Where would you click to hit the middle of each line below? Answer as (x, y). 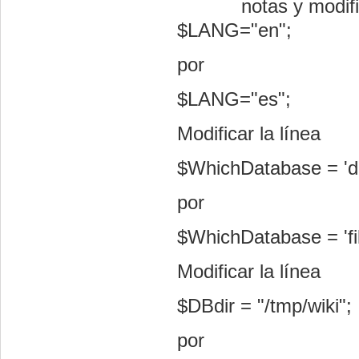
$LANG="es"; (234, 99)
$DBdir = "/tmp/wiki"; (264, 306)
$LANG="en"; (234, 30)
